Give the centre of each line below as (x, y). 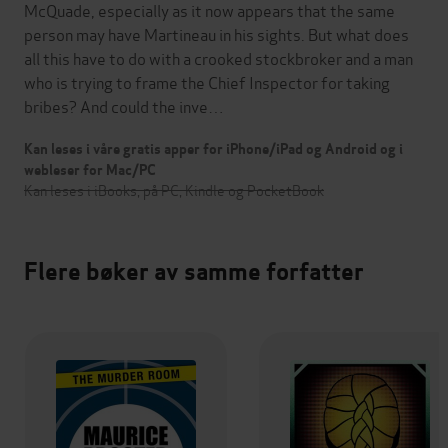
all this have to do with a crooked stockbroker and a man (218, 58)
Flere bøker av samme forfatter (194, 272)
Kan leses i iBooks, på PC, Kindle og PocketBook (174, 190)
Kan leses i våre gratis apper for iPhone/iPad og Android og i (213, 149)
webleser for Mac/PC (90, 170)
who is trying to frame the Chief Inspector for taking (207, 82)
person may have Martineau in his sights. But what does (216, 34)
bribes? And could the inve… (124, 106)
